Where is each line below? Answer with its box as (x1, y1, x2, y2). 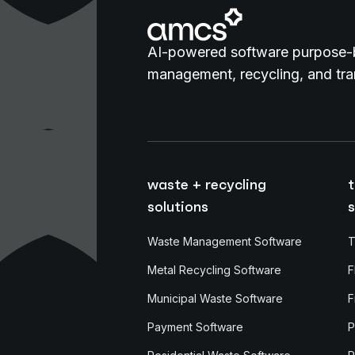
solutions (147, 197, 208, 216)
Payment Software (147, 319, 243, 334)
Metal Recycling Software (147, 262, 281, 277)
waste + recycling (147, 174, 266, 193)
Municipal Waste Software (147, 291, 283, 305)
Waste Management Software (147, 234, 302, 248)
